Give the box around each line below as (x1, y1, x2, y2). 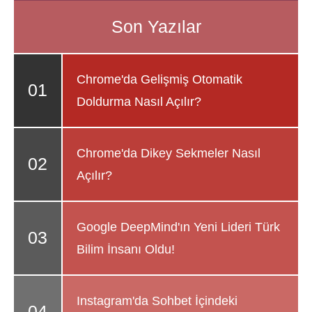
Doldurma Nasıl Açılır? (77, 95, 201, 109)
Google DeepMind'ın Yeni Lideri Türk (77, 220, 280, 235)
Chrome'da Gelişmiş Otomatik (77, 72, 242, 87)
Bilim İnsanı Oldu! (77, 242, 175, 257)
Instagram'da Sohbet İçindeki (77, 294, 237, 309)
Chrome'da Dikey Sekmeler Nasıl (77, 146, 260, 161)
